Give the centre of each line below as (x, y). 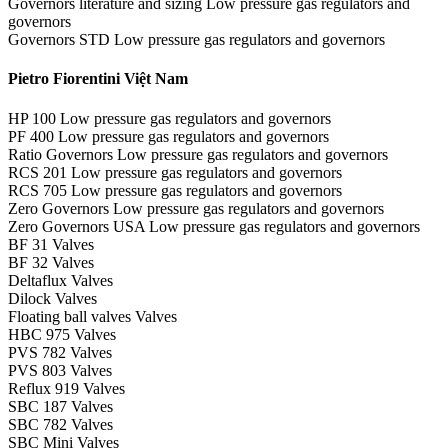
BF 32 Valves (51, 262)
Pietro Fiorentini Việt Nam (98, 79)
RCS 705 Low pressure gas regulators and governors (175, 190)
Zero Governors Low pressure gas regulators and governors (196, 208)
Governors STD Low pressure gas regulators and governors (196, 40)
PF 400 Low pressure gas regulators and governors (168, 136)
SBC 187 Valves (60, 406)
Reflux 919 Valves (66, 388)
